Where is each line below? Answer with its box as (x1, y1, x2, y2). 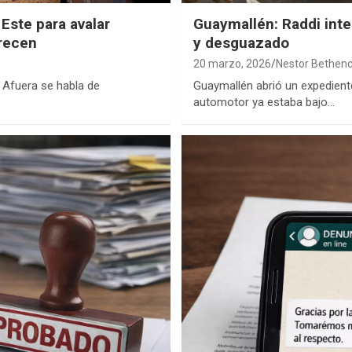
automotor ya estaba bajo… (193, 95, 335, 110)
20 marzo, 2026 (193, 57, 271, 71)
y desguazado (193, 34, 289, 53)
